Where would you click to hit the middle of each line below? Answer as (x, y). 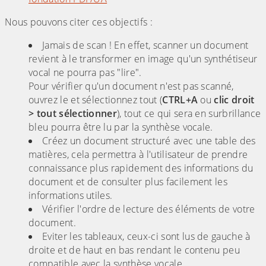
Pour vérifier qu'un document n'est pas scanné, (131, 86)
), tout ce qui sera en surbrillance (189, 114)
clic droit (234, 100)
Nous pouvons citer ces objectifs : (79, 22)
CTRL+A (180, 100)
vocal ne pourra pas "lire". (85, 73)
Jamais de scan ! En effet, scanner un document (145, 45)
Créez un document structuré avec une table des (149, 141)
